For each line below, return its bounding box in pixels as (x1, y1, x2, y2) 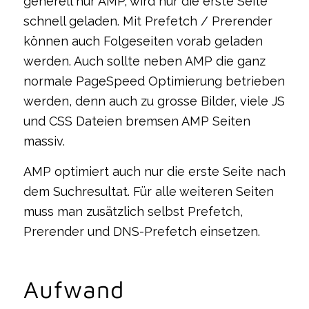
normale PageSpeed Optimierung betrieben (23, 73, 285, 88)
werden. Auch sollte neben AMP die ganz (23, 53, 266, 68)
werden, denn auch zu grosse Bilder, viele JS (23, 93, 285, 108)
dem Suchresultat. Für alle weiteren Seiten (23, 183, 274, 199)
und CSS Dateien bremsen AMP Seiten (23, 113, 250, 128)
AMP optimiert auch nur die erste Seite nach (23, 163, 286, 179)
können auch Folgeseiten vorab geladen (23, 33, 263, 48)
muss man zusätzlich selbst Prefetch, (23, 203, 243, 219)
